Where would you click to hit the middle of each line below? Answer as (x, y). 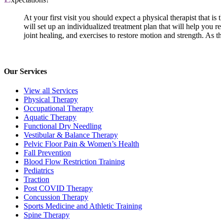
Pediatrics (39, 171)
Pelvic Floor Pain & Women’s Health (81, 144)
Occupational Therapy (58, 109)
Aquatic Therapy (50, 117)
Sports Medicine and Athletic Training (83, 206)
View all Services (51, 91)
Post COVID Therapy (58, 188)
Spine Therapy (47, 215)
